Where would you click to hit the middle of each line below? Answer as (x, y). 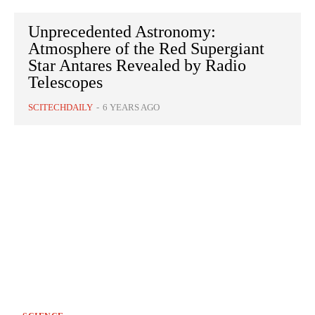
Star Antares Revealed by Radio (137, 66)
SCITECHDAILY (60, 108)
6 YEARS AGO (131, 108)
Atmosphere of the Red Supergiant (146, 49)
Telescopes (65, 83)
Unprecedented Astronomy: (122, 32)
